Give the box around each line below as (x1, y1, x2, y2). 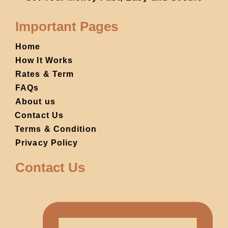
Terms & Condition (15, 125, 97, 134)
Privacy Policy (15, 138, 78, 148)
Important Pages (15, 19, 118, 35)
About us (15, 97, 55, 106)
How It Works (15, 56, 73, 65)
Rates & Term (15, 70, 74, 79)
